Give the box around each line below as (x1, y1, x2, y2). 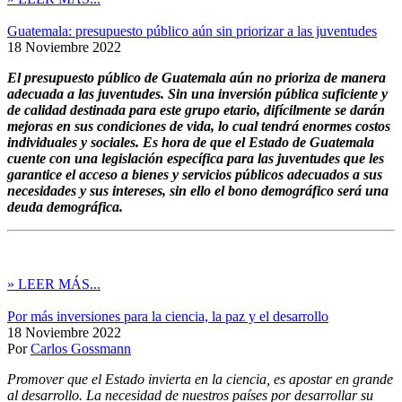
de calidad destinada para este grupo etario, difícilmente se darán (7, 101, 385, 118)
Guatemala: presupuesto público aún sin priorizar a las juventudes (7, 22, 377, 39)
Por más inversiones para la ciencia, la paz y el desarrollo (7, 308, 328, 324)
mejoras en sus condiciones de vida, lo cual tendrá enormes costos (7, 118, 390, 134)
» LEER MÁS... (7, 275, 100, 292)
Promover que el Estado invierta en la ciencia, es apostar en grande (7, 371, 393, 387)
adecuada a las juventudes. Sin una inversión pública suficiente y (7, 85, 388, 101)
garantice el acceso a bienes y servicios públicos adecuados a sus (7, 166, 382, 182)
